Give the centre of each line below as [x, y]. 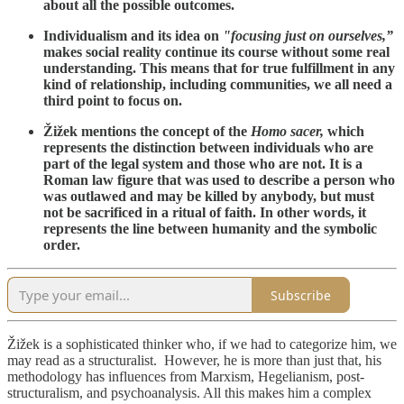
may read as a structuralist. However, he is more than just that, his [194, 361]
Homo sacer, [287, 132]
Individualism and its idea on [133, 36]
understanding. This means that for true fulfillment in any [219, 69]
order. [62, 245]
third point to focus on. [113, 101]
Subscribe [301, 295]
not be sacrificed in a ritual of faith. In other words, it [205, 213]
